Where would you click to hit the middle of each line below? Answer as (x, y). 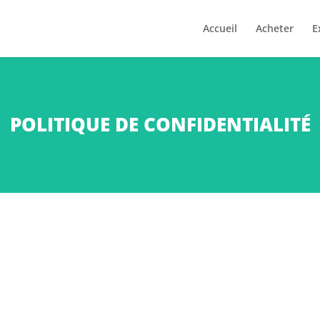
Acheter (274, 28)
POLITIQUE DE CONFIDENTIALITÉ (160, 124)
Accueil (220, 28)
